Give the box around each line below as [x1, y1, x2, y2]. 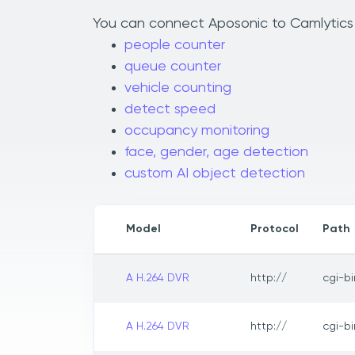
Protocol [250, 223, 299, 235]
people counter [124, 38, 225, 53]
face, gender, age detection [124, 145, 308, 160]
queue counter [124, 59, 221, 74]
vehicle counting [124, 81, 231, 96]
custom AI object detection [124, 166, 305, 181]
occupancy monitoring [124, 124, 269, 139]
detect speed [124, 102, 216, 117]
